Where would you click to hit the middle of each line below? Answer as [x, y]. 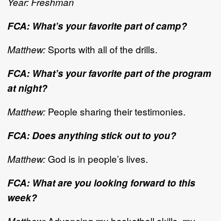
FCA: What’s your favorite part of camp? [97, 26]
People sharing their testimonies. [115, 111]
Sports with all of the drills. [101, 49]
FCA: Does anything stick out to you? [92, 135]
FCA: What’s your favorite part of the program [109, 73]
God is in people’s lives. [97, 159]
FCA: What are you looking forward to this [101, 183]
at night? [27, 88]
